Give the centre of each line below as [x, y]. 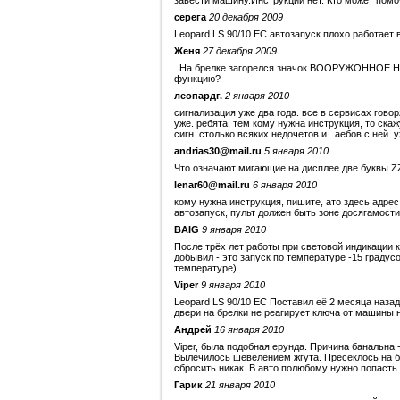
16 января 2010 [249, 329]
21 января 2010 [240, 385]
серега [190, 17]
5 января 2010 [296, 151]
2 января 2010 [257, 96]
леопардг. [198, 96]
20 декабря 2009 [246, 17]
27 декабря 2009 [240, 51]
